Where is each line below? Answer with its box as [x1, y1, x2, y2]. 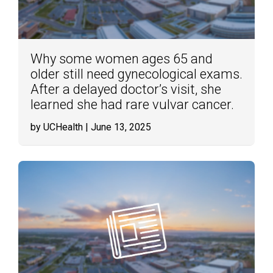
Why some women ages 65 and [30, 51, 213, 66]
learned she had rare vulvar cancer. [30, 97, 234, 112]
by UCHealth [30, 121, 83, 133]
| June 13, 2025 [83, 121, 151, 133]
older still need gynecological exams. [30, 66, 243, 82]
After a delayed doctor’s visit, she [30, 82, 221, 97]
